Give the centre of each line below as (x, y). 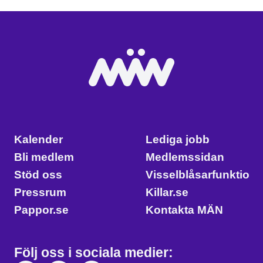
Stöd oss (38, 175)
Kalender (38, 139)
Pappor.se (41, 210)
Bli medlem (44, 157)
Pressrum (40, 192)
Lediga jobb (178, 139)
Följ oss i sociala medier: (94, 252)
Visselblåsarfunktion (201, 175)
